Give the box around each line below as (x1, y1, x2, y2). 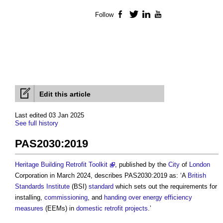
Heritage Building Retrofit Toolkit (15, 161, 108, 169)
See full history (15, 119, 58, 127)
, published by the (115, 161, 168, 169)
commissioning (44, 194, 88, 202)
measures (15, 205, 43, 213)
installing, (15, 194, 44, 202)
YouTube (163, 11, 190, 19)
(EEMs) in (43, 205, 76, 213)
